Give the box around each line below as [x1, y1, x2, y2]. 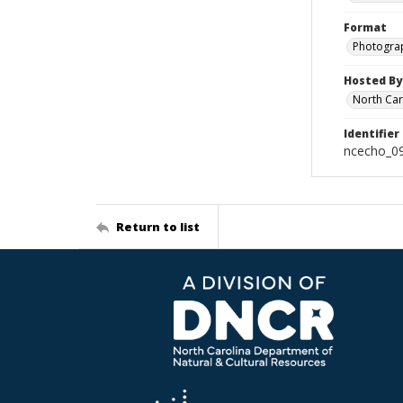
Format [344, 20, 387, 35]
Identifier [344, 126, 399, 141]
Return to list [116, 218, 200, 235]
